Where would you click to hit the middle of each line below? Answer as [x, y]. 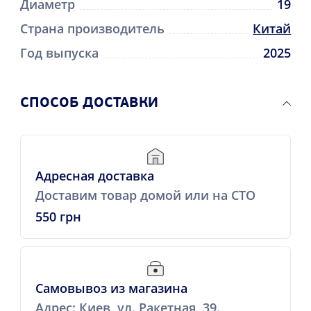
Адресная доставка [94, 176]
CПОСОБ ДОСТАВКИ [89, 103]
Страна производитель [92, 28]
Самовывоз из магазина [111, 288]
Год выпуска [59, 52]
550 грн [58, 217]
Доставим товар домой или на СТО [145, 195]
